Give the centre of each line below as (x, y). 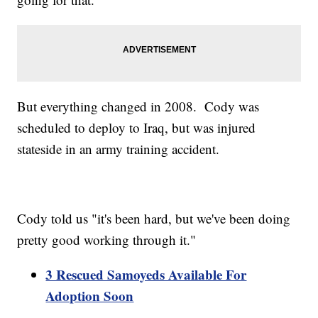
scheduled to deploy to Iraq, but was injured (137, 128)
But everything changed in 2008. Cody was (138, 106)
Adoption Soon (90, 296)
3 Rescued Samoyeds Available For (146, 275)
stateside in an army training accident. (121, 149)
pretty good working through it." (107, 240)
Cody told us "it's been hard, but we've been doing (154, 219)
